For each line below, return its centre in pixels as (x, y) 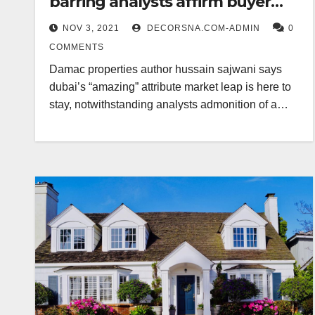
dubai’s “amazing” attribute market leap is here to (170, 87)
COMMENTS (77, 47)
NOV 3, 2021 (91, 28)
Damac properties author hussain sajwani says (166, 69)
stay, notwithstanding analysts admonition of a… (169, 104)
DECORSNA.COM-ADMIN (202, 28)
